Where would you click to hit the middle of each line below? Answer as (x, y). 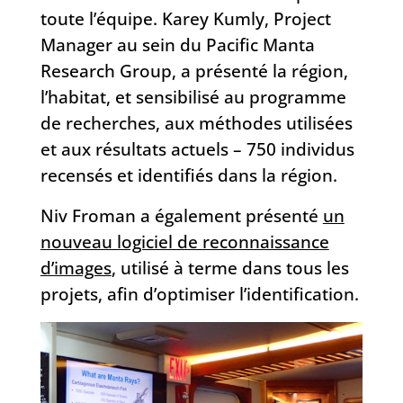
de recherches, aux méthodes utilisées (196, 122)
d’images (76, 267)
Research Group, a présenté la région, (194, 70)
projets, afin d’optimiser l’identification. (199, 293)
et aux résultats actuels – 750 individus (197, 148)
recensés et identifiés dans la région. (188, 175)
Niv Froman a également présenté (181, 215)
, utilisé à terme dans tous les (230, 267)
